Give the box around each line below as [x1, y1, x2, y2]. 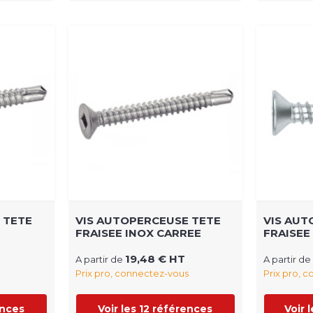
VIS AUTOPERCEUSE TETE [75, 213, 221, 227]
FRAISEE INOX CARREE [75, 226, 201, 240]
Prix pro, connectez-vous [75, 267, 189, 279]
